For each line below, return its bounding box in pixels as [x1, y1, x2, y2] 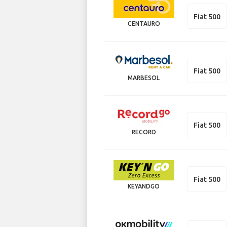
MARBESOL [128, 74, 160, 81]
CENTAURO [127, 20, 160, 27]
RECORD [131, 128, 156, 135]
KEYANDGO [128, 182, 160, 190]
